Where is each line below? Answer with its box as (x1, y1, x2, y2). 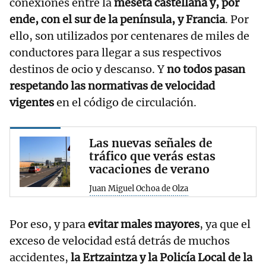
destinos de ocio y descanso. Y (9, 62, 164, 77)
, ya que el (199, 217, 251, 232)
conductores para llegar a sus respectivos (9, 46, 221, 60)
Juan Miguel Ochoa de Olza (89, 183, 188, 194)
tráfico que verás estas (89, 149, 216, 164)
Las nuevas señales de (89, 136, 212, 151)
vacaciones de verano (89, 162, 210, 177)
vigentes (9, 96, 54, 110)
